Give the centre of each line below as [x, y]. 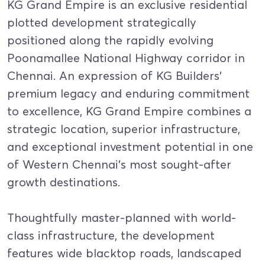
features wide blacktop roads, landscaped [124, 253]
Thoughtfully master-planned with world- [122, 217]
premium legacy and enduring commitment [128, 93]
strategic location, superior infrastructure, [124, 129]
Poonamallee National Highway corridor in [126, 58]
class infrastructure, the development [111, 235]
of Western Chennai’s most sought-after [119, 164]
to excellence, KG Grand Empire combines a [129, 111]
